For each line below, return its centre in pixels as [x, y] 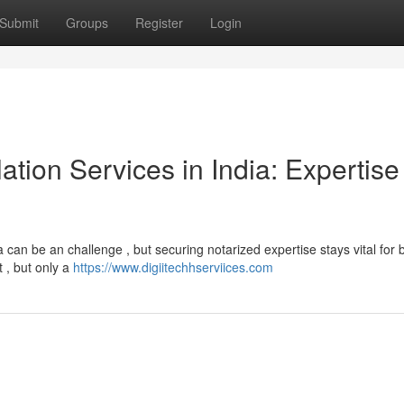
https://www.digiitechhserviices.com [173, 267]
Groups [87, 23]
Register [159, 23]
